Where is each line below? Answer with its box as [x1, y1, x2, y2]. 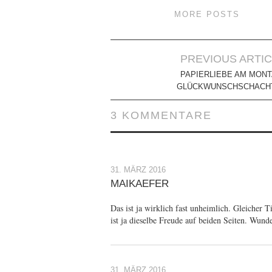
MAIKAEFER [110, 178, 169, 190]
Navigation [110, 67, 183, 85]
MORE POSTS [174, 10, 240, 19]
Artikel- [110, 49, 159, 67]
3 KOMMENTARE [110, 109, 212, 122]
